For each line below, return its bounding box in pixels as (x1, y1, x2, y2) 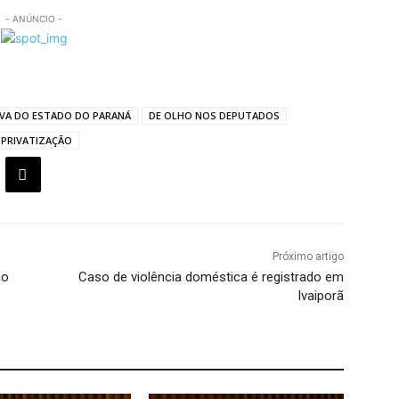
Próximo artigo (272, 249, 344, 263)
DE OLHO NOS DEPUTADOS (149, 108, 280, 122)
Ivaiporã (297, 287, 344, 304)
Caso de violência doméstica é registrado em (77, 268, 344, 285)
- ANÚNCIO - (5, 12, 62, 24)
